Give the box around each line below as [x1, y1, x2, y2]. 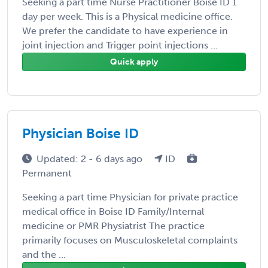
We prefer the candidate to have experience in [22, 25, 228, 36]
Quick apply [110, 56, 158, 67]
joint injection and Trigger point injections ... [22, 39, 218, 51]
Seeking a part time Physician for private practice [22, 191, 238, 203]
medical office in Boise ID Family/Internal [22, 205, 204, 217]
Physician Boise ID [22, 124, 139, 142]
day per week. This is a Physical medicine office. [22, 10, 233, 22]
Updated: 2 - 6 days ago [36, 153, 145, 165]
